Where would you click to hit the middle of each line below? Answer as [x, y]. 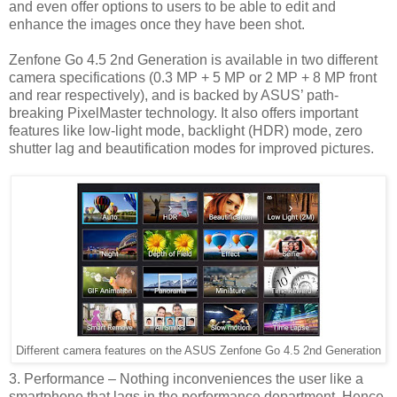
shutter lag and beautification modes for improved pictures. [191, 148]
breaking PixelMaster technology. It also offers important [183, 113]
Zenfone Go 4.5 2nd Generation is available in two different [193, 59]
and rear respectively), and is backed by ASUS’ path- [174, 95]
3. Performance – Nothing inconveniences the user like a [186, 378]
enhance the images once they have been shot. [159, 24]
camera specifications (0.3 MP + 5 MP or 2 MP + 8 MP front [193, 77]
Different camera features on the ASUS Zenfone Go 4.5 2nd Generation [198, 350]
